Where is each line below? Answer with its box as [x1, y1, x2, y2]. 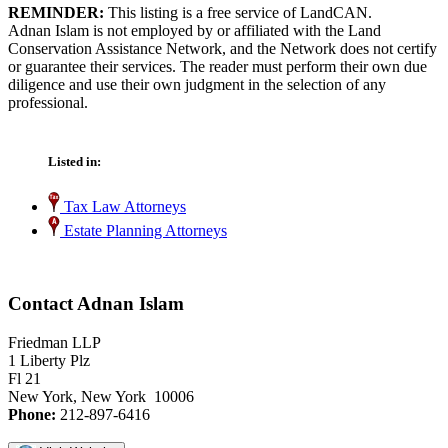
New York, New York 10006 [8, 387, 194, 405]
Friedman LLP [8, 333, 101, 351]
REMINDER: [8, 4, 104, 22]
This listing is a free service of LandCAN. [104, 4, 372, 22]
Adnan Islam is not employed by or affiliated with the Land [8, 22, 381, 40]
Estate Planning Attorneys [60, 222, 227, 240]
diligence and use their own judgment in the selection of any [8, 76, 386, 94]
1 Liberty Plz [8, 351, 90, 369]
